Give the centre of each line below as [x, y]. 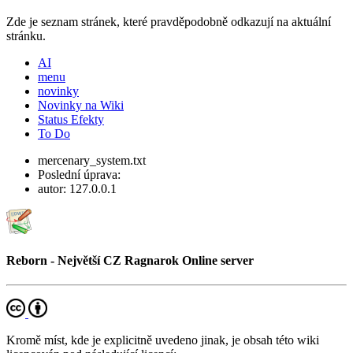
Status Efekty [71, 119]
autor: [54, 188]
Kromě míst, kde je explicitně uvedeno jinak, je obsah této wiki [163, 340]
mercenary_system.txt [92, 160]
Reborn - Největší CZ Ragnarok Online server [130, 261]
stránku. [26, 35]
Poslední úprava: [79, 174]
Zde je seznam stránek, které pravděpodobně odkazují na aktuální [169, 21]
